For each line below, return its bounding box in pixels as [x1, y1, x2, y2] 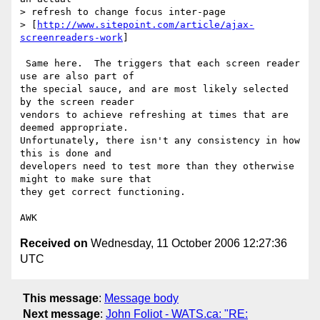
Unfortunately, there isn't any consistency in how [20, 135, 300, 146]
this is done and [20, 148, 111, 159]
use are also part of [20, 71, 134, 82]
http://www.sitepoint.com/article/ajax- [37, 19, 254, 31]
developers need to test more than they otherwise [20, 161, 294, 172]
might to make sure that [20, 174, 151, 185]
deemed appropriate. [20, 122, 129, 134]
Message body [104, 291, 179, 304]
